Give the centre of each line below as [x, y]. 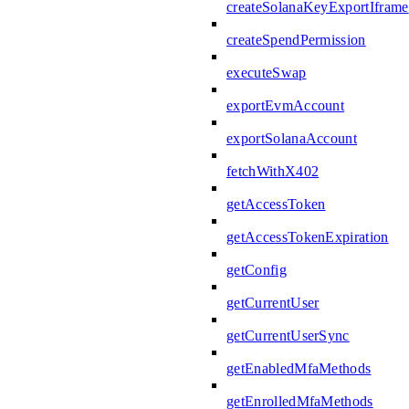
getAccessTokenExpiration [308, 236]
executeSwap [267, 72]
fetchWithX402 [273, 171]
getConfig [257, 269]
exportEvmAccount [286, 105]
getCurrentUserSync [288, 335]
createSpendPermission [296, 39]
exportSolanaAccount [292, 138]
